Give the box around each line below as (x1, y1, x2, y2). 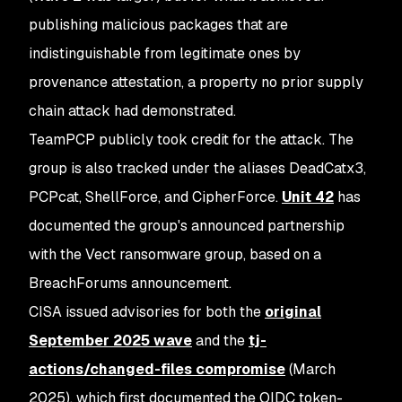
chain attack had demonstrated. (29, 101, 236, 120)
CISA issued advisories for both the (29, 302, 265, 321)
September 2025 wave (29, 331, 192, 350)
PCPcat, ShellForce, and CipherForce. (29, 188, 282, 206)
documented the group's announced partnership (29, 216, 345, 235)
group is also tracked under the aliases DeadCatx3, (29, 159, 366, 178)
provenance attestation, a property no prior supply (29, 73, 363, 92)
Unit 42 (282, 188, 334, 206)
